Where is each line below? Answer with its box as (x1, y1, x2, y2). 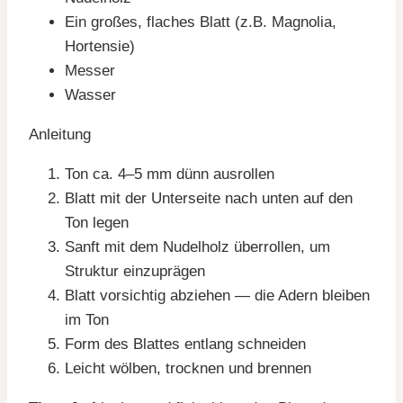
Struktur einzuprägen (65, 262, 205, 280)
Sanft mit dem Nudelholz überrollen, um (65, 237, 330, 255)
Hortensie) (65, 37, 135, 55)
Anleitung (29, 125, 91, 143)
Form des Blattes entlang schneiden (65, 335, 306, 353)
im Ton (65, 310, 109, 328)
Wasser (65, 85, 116, 103)
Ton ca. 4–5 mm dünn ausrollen (65, 165, 274, 183)
